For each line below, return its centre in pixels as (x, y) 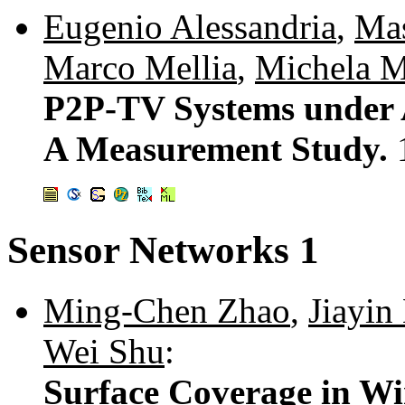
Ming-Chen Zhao (167, 311)
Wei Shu (104, 352)
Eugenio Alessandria (190, 27)
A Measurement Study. (220, 149)
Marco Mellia (140, 68)
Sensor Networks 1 (163, 250)
